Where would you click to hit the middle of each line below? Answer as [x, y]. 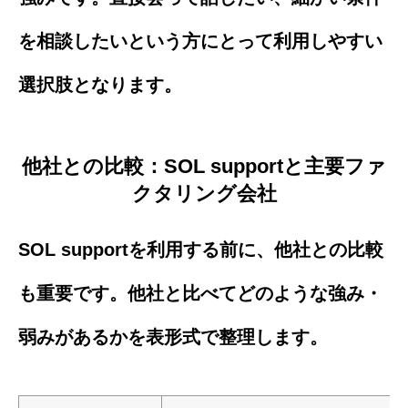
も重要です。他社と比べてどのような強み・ [200, 293]
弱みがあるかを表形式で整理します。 [173, 337]
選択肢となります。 [100, 85]
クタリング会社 [204, 193]
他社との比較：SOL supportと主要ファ [204, 166]
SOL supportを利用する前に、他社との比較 [201, 249]
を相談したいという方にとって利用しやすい [200, 41]
